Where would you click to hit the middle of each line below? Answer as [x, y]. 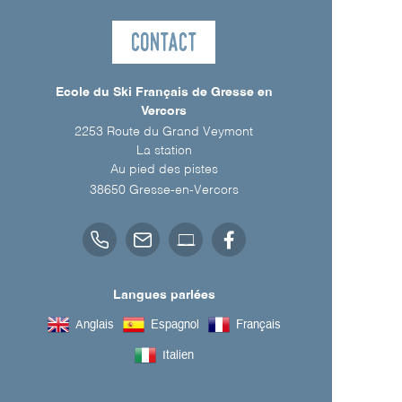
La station [164, 151]
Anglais [94, 325]
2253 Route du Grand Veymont [164, 132]
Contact [164, 42]
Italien [178, 355]
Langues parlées [164, 296]
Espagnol [175, 325]
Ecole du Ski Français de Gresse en [164, 93]
